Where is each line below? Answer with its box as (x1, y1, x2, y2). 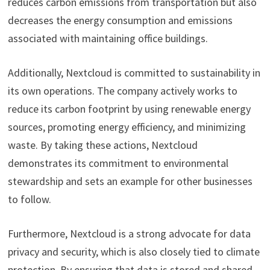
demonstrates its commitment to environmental (7, 155, 228, 170)
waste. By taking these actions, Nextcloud (7, 137, 198, 152)
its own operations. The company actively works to (7, 83, 237, 98)
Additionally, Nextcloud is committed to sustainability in (7, 65, 260, 80)
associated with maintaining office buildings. (7, 31, 208, 45)
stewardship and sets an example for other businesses (7, 174, 253, 188)
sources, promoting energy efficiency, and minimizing (7, 119, 246, 134)
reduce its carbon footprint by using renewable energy (7, 101, 251, 116)
